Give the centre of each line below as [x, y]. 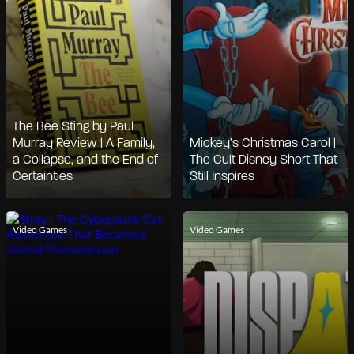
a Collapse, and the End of [85, 160]
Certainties [43, 177]
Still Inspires [222, 177]
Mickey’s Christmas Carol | [263, 143]
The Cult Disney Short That [264, 160]
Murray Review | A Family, [84, 143]
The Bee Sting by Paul [73, 127]
